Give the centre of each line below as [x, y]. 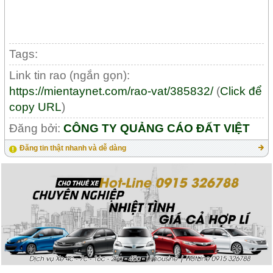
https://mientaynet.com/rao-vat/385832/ [112, 91]
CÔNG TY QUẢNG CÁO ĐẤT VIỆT [157, 129]
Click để [241, 91]
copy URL [36, 107]
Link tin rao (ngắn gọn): [70, 76]
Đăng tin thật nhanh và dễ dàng [73, 148]
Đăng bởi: [37, 129]
